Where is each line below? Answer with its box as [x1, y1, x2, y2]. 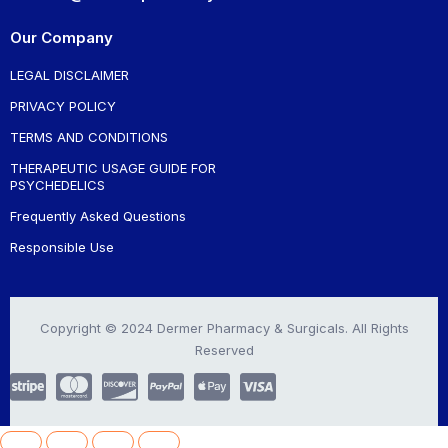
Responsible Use [10, 238, 114, 255]
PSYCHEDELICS [10, 176, 105, 193]
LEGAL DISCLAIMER [10, 66, 129, 83]
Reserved [194, 341, 254, 358]
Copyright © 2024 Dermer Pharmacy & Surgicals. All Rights [39, 319, 409, 336]
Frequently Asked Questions [10, 207, 186, 224]
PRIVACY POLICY [10, 97, 116, 114]
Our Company [10, 27, 113, 47]
